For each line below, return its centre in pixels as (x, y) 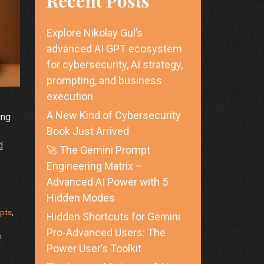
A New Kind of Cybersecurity (113, 115)
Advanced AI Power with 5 (107, 182)
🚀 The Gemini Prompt (98, 150)
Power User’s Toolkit (94, 249)
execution (70, 97)
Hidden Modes (80, 198)
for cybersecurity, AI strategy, (114, 65)
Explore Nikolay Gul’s (94, 33)
